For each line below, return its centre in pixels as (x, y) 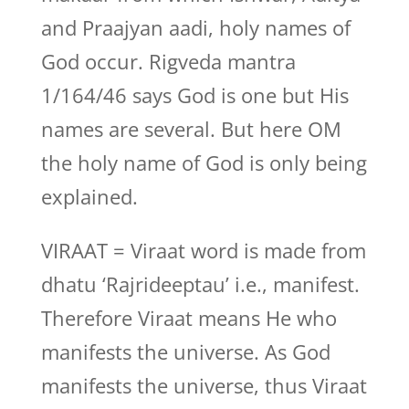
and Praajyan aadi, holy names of (195, 27)
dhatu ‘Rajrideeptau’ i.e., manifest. (200, 284)
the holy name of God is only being (204, 163)
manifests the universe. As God (185, 351)
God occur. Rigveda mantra (168, 61)
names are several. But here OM (191, 129)
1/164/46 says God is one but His (194, 95)
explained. (89, 196)
